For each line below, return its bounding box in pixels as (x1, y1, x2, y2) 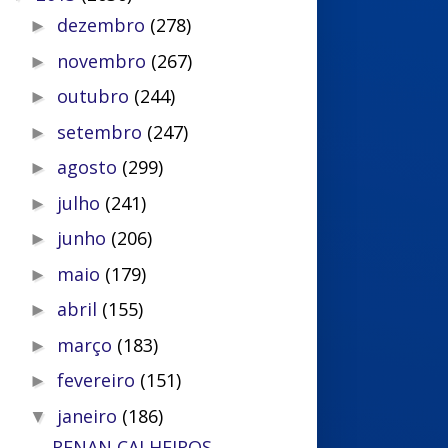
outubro (57, 84, 135, 108)
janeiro (57, 403, 123, 428)
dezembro (57, 13, 151, 37)
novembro (57, 48, 152, 73)
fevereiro (57, 368, 141, 392)
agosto (57, 155, 123, 179)
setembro (57, 119, 148, 144)
